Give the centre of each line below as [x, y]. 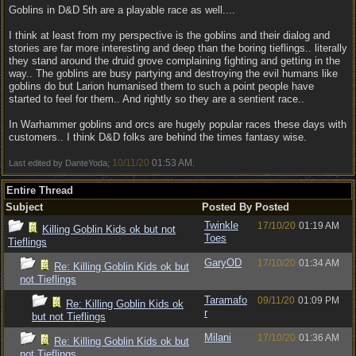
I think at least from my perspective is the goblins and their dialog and [169, 35]
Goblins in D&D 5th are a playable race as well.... [122, 10]
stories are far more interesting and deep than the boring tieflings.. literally [178, 48]
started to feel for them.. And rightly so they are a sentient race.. [157, 99]
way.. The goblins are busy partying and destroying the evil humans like [173, 74]
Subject [24, 207]
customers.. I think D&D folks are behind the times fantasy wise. [158, 137]
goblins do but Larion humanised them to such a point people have [161, 86]
